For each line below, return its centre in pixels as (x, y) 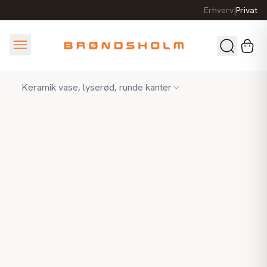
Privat (247, 10)
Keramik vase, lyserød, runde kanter (97, 87)
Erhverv (219, 10)
